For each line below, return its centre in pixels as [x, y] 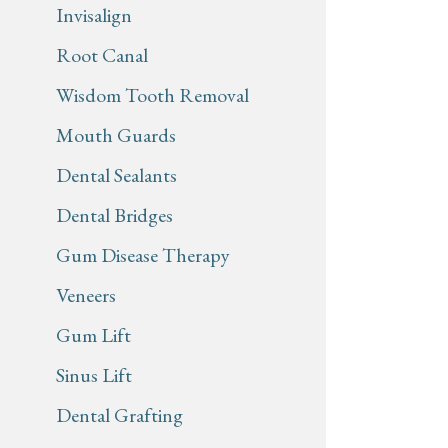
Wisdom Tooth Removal [152, 95]
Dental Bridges [114, 215]
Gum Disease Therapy [143, 255]
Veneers [86, 295]
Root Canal [102, 55]
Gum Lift [93, 335]
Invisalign [94, 15]
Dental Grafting [119, 415]
